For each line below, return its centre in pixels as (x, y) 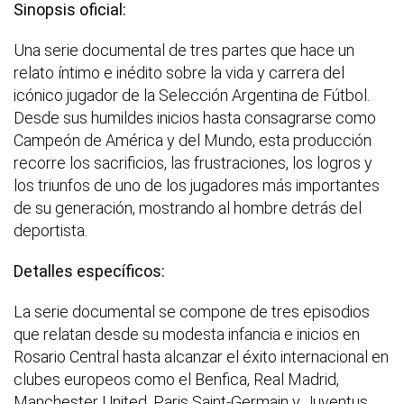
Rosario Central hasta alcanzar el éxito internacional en (201, 356)
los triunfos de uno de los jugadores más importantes (197, 185)
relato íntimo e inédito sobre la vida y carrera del (179, 72)
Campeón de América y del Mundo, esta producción (193, 140)
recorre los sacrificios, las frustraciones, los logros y (193, 162)
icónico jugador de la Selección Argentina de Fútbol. (192, 95)
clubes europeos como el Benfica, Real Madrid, (176, 379)
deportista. (50, 230)
